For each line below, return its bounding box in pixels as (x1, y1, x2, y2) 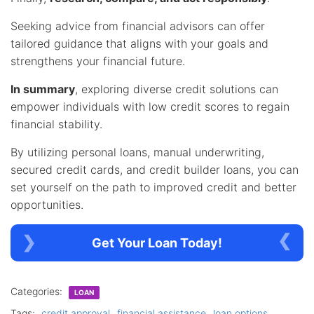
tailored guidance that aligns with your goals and (11, 36, 268, 50)
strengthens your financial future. (11, 53, 185, 68)
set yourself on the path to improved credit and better (11, 179, 296, 194)
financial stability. (11, 116, 102, 131)
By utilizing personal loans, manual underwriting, (11, 144, 264, 159)
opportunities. (11, 197, 83, 212)
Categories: (11, 285, 65, 297)
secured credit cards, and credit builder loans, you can (11, 162, 299, 177)
